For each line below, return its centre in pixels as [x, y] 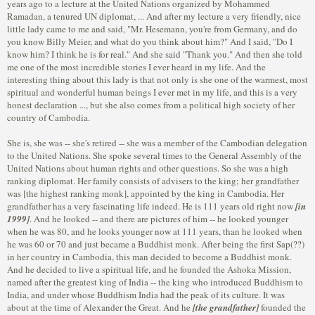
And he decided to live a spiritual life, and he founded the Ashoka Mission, [149, 269]
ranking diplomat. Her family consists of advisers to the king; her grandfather [153, 181]
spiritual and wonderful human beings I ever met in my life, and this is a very [152, 92]
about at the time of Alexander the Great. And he [99, 307]
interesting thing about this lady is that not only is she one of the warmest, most [157, 79]
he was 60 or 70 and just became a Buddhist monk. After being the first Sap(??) [156, 244]
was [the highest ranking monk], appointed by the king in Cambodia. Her [146, 193]
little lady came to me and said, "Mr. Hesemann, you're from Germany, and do [152, 29]
